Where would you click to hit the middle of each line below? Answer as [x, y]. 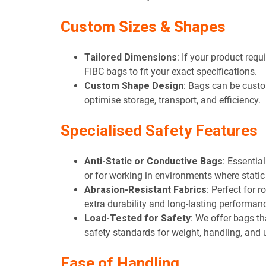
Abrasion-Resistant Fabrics [145, 190]
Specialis [93, 131]
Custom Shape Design [134, 86]
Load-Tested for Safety [137, 218]
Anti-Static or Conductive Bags [153, 161]
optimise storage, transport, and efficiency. [172, 100]
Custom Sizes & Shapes [143, 27]
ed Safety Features [191, 131]
